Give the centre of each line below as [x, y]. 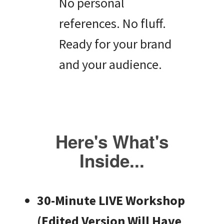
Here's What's [112, 142]
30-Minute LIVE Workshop [111, 200]
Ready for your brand [115, 44]
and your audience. [110, 64]
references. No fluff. [112, 23]
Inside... [112, 161]
